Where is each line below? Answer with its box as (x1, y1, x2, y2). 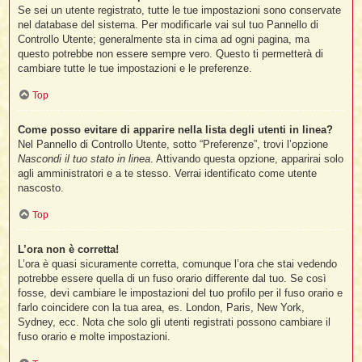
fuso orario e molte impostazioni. (18, 330, 171, 343)
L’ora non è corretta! (18, 242, 120, 255)
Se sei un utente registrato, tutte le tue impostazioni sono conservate (18, 3, 342, 16)
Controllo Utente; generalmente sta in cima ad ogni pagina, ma (18, 32, 310, 45)
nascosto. (18, 181, 65, 194)
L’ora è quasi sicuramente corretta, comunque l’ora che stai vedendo (18, 257, 338, 270)
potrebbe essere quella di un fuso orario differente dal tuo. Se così (18, 271, 327, 284)
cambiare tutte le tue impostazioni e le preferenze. (18, 61, 253, 74)
